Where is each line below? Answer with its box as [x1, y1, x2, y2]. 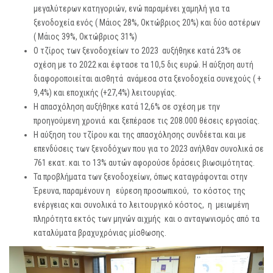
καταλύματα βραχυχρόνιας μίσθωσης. [34, 228, 166, 238]
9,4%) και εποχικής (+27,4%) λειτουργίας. [34, 88, 177, 98]
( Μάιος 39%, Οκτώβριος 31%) [34, 32, 137, 42]
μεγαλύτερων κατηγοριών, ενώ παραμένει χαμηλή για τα [34, 4, 230, 14]
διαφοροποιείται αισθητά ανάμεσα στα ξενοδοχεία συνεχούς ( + [34, 74, 261, 84]
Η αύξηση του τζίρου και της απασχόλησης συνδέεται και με [34, 130, 246, 140]
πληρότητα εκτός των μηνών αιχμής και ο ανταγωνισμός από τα [34, 214, 260, 224]
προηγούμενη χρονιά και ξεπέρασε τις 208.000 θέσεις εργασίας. [34, 116, 260, 126]
